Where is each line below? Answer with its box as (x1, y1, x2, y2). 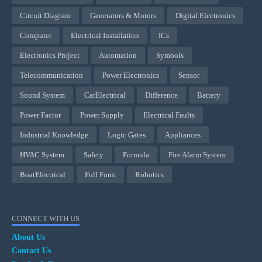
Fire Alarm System (168, 150, 226, 160)
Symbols (156, 51, 184, 60)
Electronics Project (20, 51, 80, 60)
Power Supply (80, 111, 124, 120)
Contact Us (12, 246, 51, 255)
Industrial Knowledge (20, 130, 88, 140)
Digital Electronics (175, 11, 235, 20)
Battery (197, 91, 220, 100)
